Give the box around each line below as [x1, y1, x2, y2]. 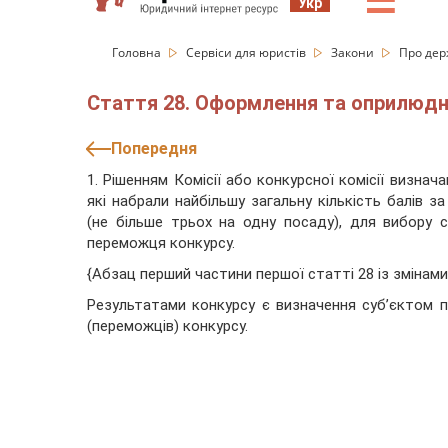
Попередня [111, 139, 197, 159]
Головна [112, 44, 164, 61]
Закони [331, 44, 377, 61]
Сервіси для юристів [186, 44, 309, 61]
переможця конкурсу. [87, 234, 235, 253]
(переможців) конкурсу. [87, 317, 248, 336]
